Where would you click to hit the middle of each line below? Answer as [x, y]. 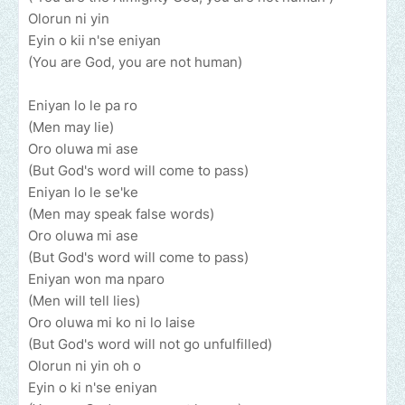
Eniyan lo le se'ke [85, 193]
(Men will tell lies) [84, 301]
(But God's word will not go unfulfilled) [150, 344]
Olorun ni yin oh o [85, 366]
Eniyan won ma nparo [96, 279]
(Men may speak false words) [121, 214]
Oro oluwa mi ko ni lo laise [112, 323]
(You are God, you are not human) [137, 62]
